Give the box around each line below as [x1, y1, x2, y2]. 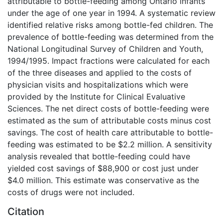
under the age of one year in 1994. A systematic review [7, 7, 216, 18]
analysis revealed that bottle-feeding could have [7, 151, 190, 161]
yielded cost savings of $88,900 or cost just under [7, 163, 199, 173]
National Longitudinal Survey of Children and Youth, [7, 43, 203, 54]
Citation [7, 205, 44, 218]
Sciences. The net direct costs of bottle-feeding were [7, 103, 209, 113]
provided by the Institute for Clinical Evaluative [7, 91, 185, 102]
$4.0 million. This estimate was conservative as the [7, 175, 199, 185]
